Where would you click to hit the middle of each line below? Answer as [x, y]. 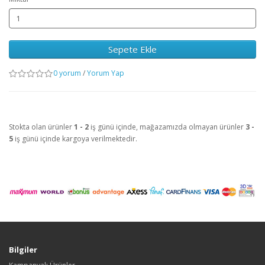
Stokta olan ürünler [41, 127]
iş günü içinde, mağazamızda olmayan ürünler [167, 127]
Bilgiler [23, 250]
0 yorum [67, 73]
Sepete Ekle [132, 49]
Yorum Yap [106, 73]
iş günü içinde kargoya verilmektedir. [75, 139]
